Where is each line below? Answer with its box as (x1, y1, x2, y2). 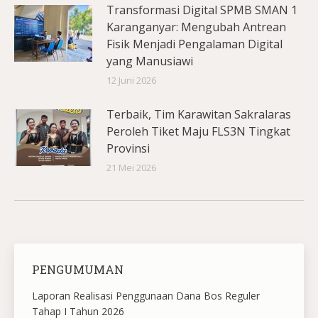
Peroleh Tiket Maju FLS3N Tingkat (106, 123, 290, 139)
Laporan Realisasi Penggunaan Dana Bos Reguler (32, 288, 260, 302)
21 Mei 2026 (106, 160, 156, 174)
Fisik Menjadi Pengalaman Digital (106, 35, 283, 52)
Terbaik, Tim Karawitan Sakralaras (106, 106, 291, 122)
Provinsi (106, 140, 150, 156)
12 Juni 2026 (106, 73, 156, 87)
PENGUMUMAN (32, 261, 124, 277)
